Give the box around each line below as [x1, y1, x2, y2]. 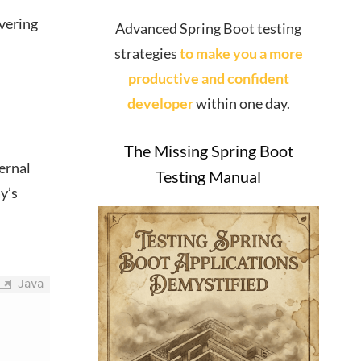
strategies [114, 44, 180, 63]
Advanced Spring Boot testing [115, 19, 302, 38]
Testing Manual [156, 167, 262, 187]
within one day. [193, 94, 290, 113]
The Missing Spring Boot [123, 141, 293, 161]
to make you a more [179, 44, 303, 63]
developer [127, 94, 193, 113]
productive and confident [127, 69, 289, 88]
